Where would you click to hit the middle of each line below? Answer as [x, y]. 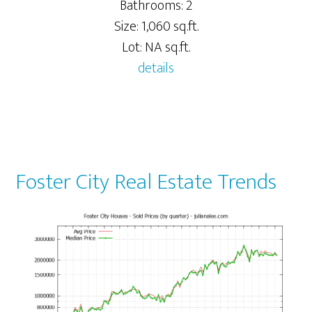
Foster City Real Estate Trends [146, 182]
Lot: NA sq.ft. [156, 48]
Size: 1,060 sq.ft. [156, 27]
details [156, 69]
